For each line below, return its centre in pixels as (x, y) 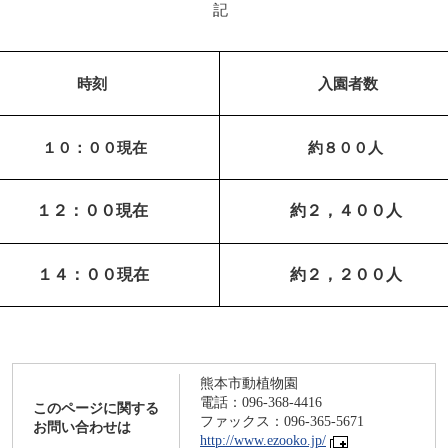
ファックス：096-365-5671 (282, 421)
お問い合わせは (82, 427)
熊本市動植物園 (249, 383)
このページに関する (96, 408)
